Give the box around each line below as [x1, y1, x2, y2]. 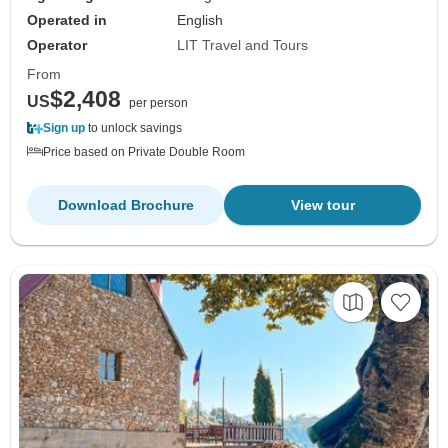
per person [129, 95, 188, 110]
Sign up [43, 120, 85, 135]
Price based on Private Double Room [43, 144, 245, 159]
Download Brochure [57, 196, 194, 213]
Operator [27, 36, 87, 53]
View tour [290, 196, 355, 213]
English [177, 11, 224, 28]
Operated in [27, 11, 107, 28]
